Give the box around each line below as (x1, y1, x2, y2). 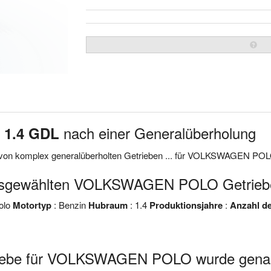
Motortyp (13, 198, 51, 212)
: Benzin (51, 198, 88, 211)
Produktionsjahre (149, 198, 223, 212)
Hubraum (88, 198, 128, 212)
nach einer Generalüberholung (59, 122, 256, 143)
